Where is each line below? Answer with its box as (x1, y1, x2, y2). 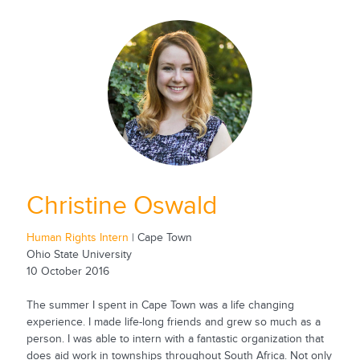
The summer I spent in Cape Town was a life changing (26, 299, 294, 313)
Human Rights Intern (26, 231, 132, 245)
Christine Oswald (26, 190, 217, 221)
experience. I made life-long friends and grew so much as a (26, 316, 321, 329)
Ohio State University (26, 248, 132, 262)
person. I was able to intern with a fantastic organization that (26, 333, 324, 346)
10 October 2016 (26, 265, 109, 279)
